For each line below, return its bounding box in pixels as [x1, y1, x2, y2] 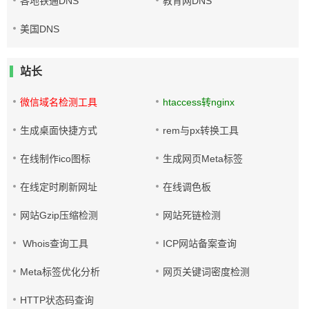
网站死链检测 [163, 210, 221, 221]
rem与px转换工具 [163, 125, 239, 136]
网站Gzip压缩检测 [20, 210, 98, 221]
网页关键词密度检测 [163, 266, 250, 277]
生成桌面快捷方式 [20, 125, 97, 136]
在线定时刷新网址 [20, 181, 97, 192]
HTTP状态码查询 [20, 295, 94, 306]
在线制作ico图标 [20, 153, 90, 164]
